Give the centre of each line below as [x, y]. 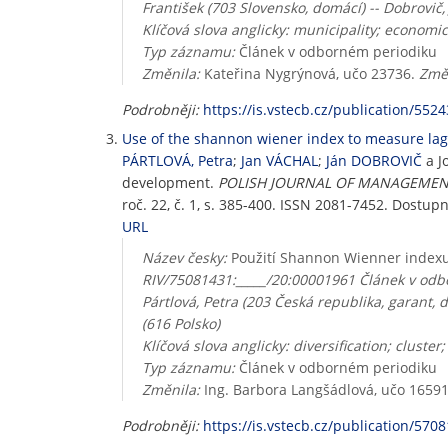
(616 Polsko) [180, 323]
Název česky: [184, 257]
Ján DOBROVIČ [374, 160]
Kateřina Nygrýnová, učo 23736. [309, 73]
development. [170, 182]
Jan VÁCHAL [279, 160]
